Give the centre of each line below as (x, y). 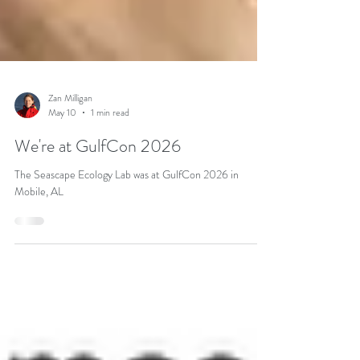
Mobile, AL (39, 235)
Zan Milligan (70, 141)
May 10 (62, 156)
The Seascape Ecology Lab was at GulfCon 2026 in (127, 218)
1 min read (110, 156)
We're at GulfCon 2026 (98, 189)
